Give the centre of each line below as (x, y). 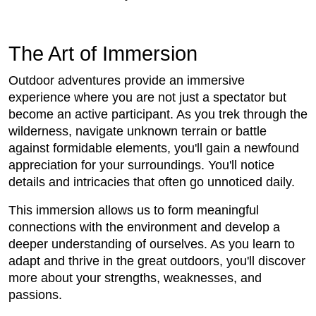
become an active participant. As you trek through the (158, 115)
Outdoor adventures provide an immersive (127, 81)
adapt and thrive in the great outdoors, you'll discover (157, 261)
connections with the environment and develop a (144, 227)
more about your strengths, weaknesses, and (135, 278)
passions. (35, 295)
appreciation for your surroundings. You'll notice (141, 165)
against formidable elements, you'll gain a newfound (154, 148)
